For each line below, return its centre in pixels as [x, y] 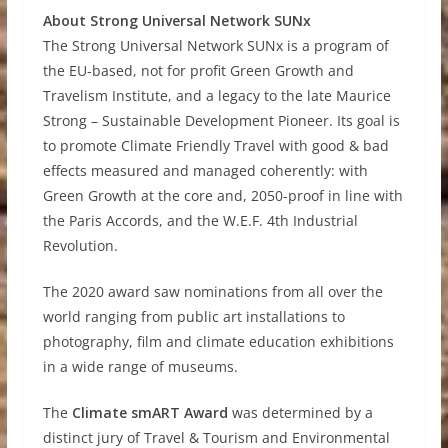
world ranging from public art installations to [193, 316]
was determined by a [300, 412]
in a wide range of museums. [140, 366]
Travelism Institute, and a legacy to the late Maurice [216, 95]
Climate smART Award [149, 412]
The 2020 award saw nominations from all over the [212, 291]
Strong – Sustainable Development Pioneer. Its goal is [221, 120]
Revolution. [80, 245]
